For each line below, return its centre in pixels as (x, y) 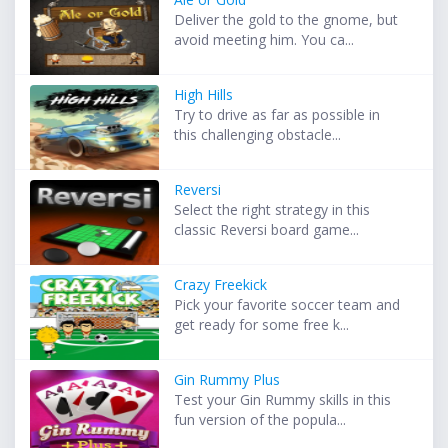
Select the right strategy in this (272, 210)
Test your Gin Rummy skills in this (283, 400)
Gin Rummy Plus (227, 380)
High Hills (204, 95)
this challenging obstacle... (258, 135)
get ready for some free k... (262, 325)
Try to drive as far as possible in (277, 115)
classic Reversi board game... (267, 230)
